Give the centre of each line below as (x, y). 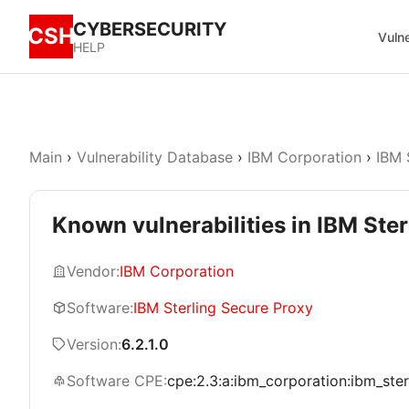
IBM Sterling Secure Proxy (223, 308)
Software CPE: (117, 381)
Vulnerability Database (155, 157)
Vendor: (93, 271)
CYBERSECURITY (150, 29)
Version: (94, 344)
